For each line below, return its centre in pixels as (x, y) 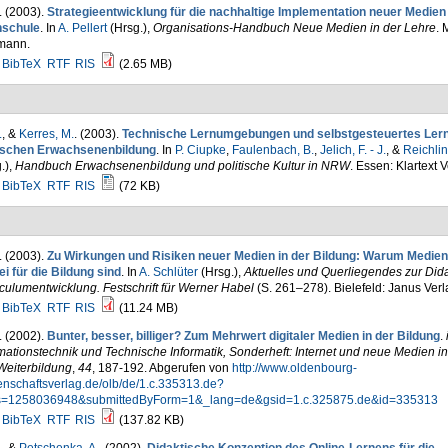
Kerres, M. (46, 134)
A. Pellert (82, 28)
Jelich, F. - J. (352, 150)
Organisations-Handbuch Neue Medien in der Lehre (294, 28)
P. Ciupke (200, 150)
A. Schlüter (168, 272)
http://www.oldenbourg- (294, 368)
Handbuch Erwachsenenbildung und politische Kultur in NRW (182, 166)
